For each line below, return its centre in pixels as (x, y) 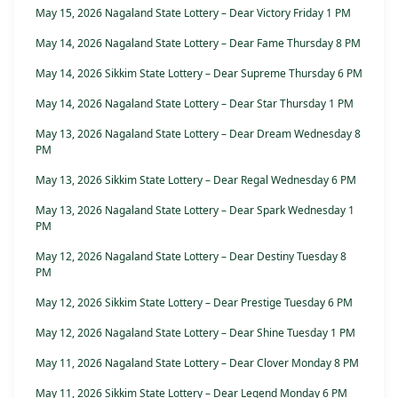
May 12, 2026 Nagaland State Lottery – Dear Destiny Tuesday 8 (191, 257)
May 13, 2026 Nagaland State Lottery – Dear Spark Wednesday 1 (195, 211)
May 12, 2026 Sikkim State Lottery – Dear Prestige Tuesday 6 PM (194, 303)
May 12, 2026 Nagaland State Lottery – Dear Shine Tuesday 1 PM (195, 333)
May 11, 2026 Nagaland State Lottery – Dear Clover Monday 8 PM (197, 363)
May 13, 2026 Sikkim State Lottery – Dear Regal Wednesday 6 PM (196, 180)
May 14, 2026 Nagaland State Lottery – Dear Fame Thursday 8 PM (198, 44)
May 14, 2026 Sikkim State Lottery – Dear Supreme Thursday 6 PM (199, 74)
